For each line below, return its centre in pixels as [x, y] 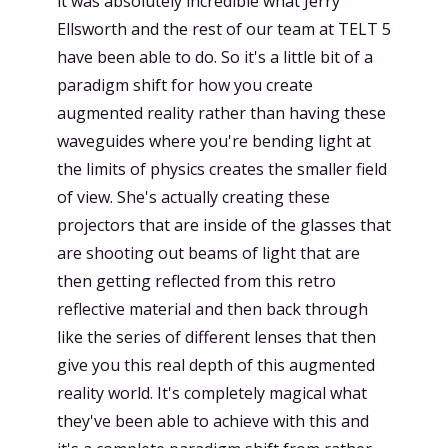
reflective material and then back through [212, 309]
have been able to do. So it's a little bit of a [215, 57]
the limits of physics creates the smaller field [222, 169]
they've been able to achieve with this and [213, 421]
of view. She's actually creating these [193, 197]
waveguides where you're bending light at [214, 141]
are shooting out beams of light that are [208, 253]
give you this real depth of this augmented [216, 365]
